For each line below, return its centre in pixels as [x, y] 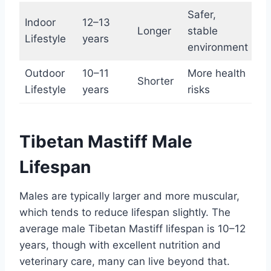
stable [202, 31]
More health [216, 73]
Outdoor [44, 73]
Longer [154, 31]
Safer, [201, 15]
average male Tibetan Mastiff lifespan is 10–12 [132, 229]
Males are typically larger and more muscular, [129, 196]
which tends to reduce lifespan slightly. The [125, 213]
